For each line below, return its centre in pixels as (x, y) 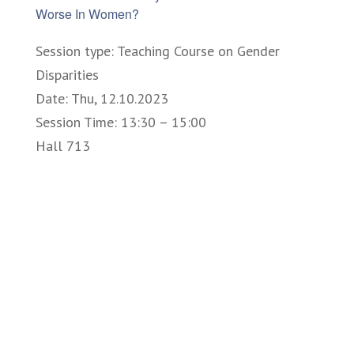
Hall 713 (63, 145)
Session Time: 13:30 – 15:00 (121, 122)
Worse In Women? (87, 13)
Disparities (67, 74)
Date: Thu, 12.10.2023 (102, 98)
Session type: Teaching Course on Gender (158, 51)
